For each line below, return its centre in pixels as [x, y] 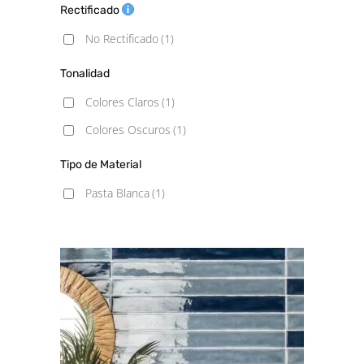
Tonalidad [85, 74]
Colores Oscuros [128, 130]
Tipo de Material [101, 165]
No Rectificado [122, 39]
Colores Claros [122, 102]
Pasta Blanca [117, 193]
